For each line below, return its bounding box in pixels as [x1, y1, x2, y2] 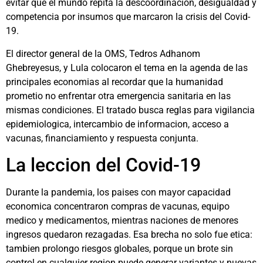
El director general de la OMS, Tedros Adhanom [6, 48, 200, 59]
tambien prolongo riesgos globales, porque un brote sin [6, 242, 233, 254]
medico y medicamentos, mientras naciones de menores [6, 214, 238, 226]
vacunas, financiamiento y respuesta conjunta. [6, 132, 198, 144]
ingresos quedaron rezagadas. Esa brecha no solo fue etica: [6, 228, 252, 240]
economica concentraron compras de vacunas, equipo [6, 200, 230, 212]
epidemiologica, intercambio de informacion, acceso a [6, 118, 229, 130]
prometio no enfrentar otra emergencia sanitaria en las [6, 90, 231, 102]
